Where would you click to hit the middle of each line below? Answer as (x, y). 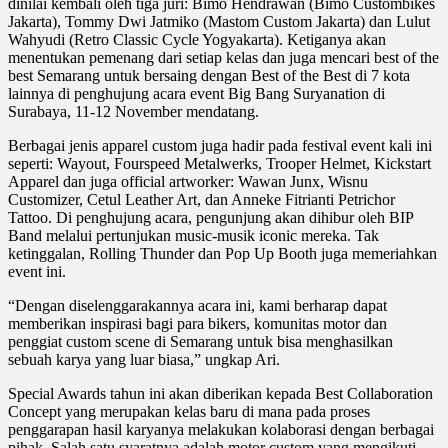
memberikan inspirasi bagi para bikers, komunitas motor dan (197, 323)
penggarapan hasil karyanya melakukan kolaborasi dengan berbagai (221, 429)
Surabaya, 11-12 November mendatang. (133, 111)
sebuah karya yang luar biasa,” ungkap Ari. (144, 359)
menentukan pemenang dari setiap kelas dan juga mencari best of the (223, 57)
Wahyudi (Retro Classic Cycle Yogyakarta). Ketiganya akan (197, 39)
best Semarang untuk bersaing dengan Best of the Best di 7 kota (209, 75)
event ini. (37, 271)
